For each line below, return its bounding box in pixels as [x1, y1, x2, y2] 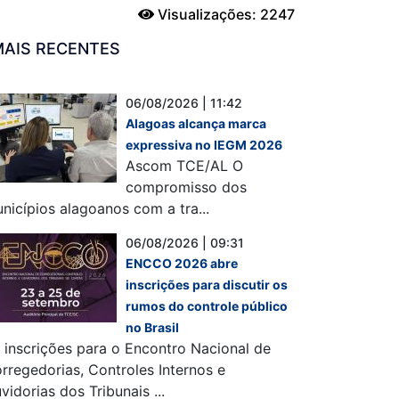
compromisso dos [126, 178, 247, 196]
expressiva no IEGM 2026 [126, 137, 282, 152]
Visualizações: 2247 [154, 5, 295, 23]
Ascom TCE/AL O [126, 157, 243, 175]
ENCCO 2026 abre [126, 256, 238, 271]
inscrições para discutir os [126, 277, 288, 292]
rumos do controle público [126, 298, 288, 313]
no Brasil [126, 320, 179, 335]
